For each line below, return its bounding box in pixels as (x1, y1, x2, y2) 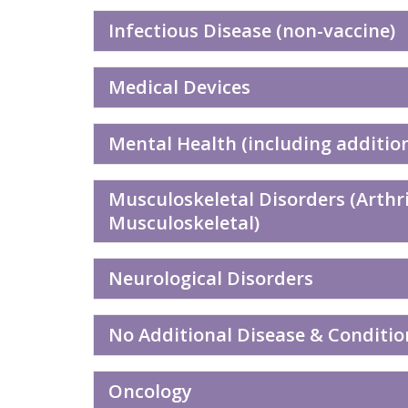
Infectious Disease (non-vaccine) (108, 18, 395, 43)
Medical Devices (108, 75, 250, 99)
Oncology (108, 379, 192, 403)
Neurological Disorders (108, 266, 313, 291)
